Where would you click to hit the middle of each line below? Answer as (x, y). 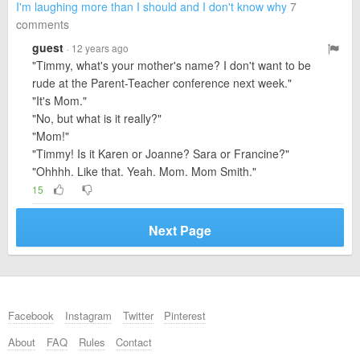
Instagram (88, 315)
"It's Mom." (59, 100)
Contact (134, 342)
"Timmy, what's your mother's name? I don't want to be (172, 65)
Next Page (180, 230)
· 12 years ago (98, 48)
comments (43, 24)
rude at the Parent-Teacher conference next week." (162, 83)
